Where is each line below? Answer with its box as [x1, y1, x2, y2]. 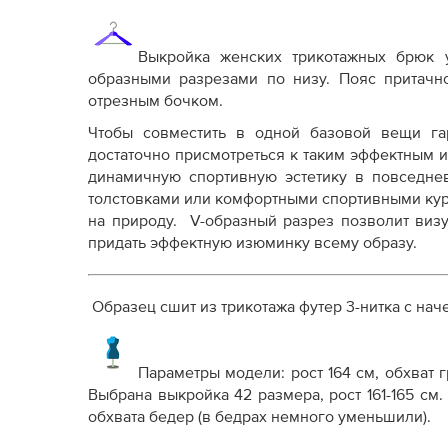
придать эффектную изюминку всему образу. [88, 235, 417, 251]
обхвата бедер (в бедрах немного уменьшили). [88, 409, 431, 425]
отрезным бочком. [88, 93, 223, 109]
